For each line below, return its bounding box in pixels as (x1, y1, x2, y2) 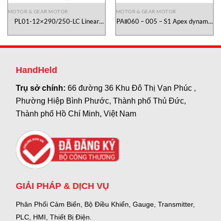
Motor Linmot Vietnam (24, 25, 89, 33)
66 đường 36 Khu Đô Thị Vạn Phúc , (68, 83, 196, 92)
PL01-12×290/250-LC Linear (14, 17, 99, 25)
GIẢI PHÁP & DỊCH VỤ (16, 181, 110, 191)
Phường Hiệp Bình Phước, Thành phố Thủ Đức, (16, 96, 186, 105)
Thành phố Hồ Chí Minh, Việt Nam (16, 109, 137, 118)
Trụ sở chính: (16, 83, 68, 92)
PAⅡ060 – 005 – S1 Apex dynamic (116, 17, 213, 25)
